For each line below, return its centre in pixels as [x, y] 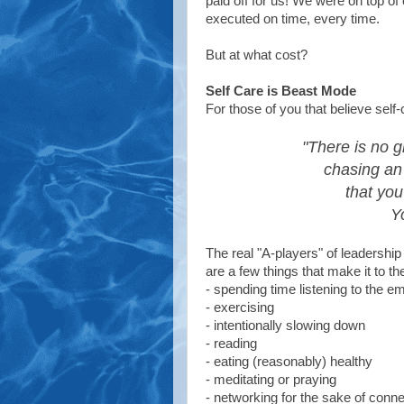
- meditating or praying [271, 379]
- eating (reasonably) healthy [289, 361]
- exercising [240, 307]
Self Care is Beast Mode [281, 91]
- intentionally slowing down [285, 325]
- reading [231, 343]
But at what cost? [257, 55]
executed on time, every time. [293, 18]
